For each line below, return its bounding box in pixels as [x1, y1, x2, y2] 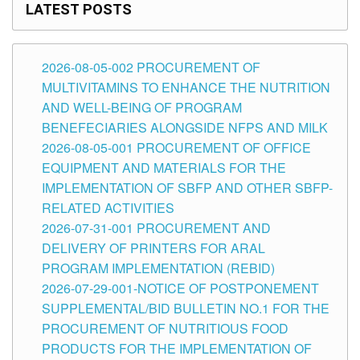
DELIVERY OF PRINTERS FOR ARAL [42, 239, 265, 258]
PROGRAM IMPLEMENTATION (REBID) [42, 259, 275, 278]
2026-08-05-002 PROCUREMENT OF [42, 58, 260, 77]
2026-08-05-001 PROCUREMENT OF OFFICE [42, 138, 311, 157]
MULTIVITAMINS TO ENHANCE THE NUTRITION [42, 78, 330, 97]
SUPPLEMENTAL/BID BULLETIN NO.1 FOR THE [42, 299, 329, 318]
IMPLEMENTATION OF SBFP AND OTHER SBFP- [42, 178, 333, 198]
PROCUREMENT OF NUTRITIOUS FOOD [42, 319, 288, 338]
